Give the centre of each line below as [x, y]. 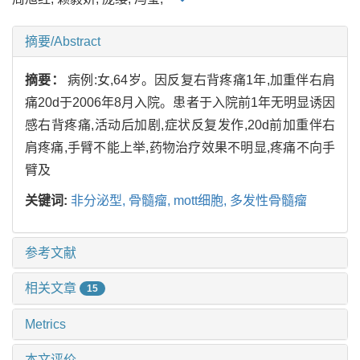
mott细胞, [202, 200]
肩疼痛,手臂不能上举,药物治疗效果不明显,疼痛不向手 [180, 147]
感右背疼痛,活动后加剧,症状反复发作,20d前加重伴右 [180, 125]
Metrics [45, 325]
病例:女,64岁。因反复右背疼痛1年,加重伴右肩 [202, 80]
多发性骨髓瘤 [268, 200]
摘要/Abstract [63, 41]
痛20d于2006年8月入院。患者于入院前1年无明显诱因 [180, 102]
